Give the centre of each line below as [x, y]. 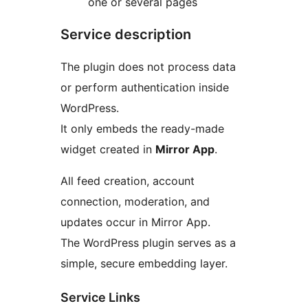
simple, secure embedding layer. [144, 264]
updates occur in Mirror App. [135, 222]
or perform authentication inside [145, 88]
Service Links [100, 298]
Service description [126, 35]
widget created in [108, 150]
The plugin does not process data [148, 67]
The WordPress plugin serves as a [148, 243]
